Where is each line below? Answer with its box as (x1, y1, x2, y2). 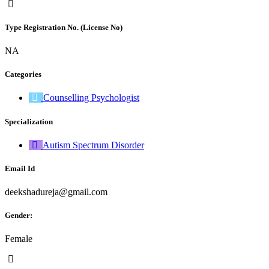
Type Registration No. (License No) (5, 22, 122, 32)
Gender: (5, 211, 32, 220)
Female (5, 234, 32, 244)
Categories (5, 70, 41, 79)
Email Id (5, 163, 35, 173)
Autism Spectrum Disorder (43, 139, 144, 150)
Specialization (5, 116, 53, 126)
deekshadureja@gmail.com (5, 187, 107, 198)
